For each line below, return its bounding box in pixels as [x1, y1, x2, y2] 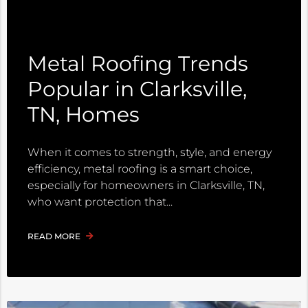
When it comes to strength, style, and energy [27, 146, 272, 159]
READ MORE [27, 231, 82, 242]
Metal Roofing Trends [27, 51, 248, 77]
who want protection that [27, 195, 166, 209]
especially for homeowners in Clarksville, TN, [27, 179, 265, 192]
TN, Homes [27, 102, 140, 128]
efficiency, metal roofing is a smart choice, [27, 162, 252, 176]
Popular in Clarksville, [27, 76, 247, 102]
